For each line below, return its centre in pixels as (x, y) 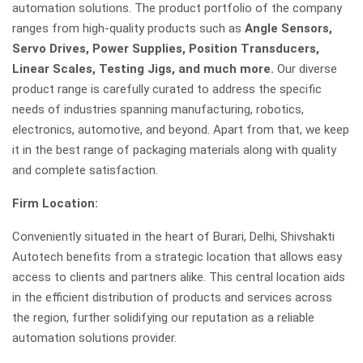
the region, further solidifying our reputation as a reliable (163, 318)
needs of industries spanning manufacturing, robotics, (158, 109)
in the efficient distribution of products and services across (172, 297)
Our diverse (305, 69)
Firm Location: (55, 203)
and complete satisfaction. (87, 170)
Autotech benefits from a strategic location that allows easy (177, 257)
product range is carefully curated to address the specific (167, 89)
